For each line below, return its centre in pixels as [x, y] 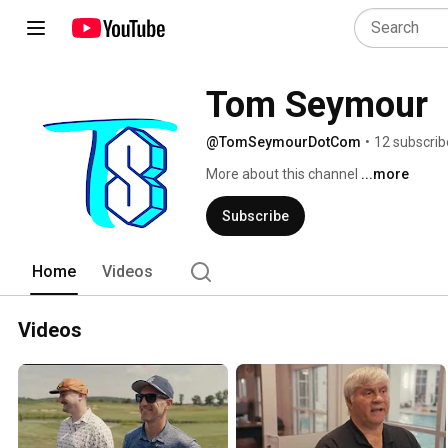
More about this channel [282, 174]
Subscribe [255, 216]
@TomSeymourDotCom [283, 142]
